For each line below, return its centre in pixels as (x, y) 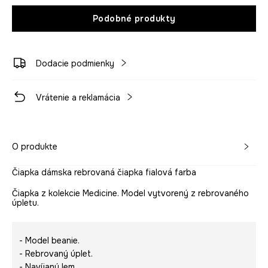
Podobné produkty (134, 19)
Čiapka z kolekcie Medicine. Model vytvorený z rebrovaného (130, 194)
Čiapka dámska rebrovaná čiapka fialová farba (104, 173)
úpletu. (25, 203)
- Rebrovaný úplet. (56, 254)
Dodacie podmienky (75, 64)
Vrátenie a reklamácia (78, 98)
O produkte (35, 147)
